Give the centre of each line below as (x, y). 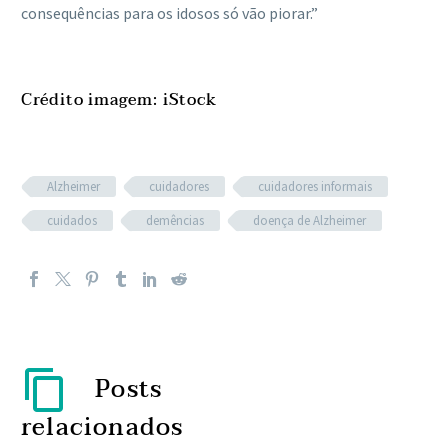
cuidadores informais (315, 186)
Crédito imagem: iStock (119, 99)
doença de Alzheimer (309, 220)
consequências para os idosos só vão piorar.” (169, 12)
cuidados (72, 220)
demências (175, 220)
